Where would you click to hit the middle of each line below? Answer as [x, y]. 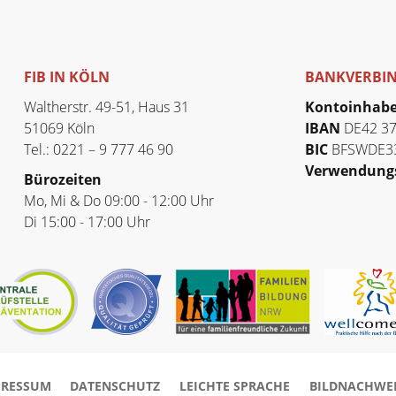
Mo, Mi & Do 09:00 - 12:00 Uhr [118, 200]
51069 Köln [59, 128]
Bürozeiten [62, 179]
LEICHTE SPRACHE [235, 385]
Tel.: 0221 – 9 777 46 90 [98, 149]
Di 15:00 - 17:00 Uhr [87, 221]
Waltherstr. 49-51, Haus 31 [106, 107]
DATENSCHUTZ [115, 385]
